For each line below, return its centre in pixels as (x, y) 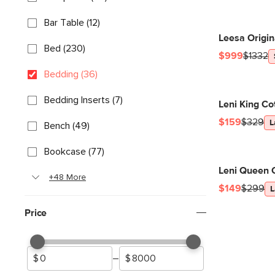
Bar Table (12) (72, 23)
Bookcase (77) (74, 152)
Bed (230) (65, 48)
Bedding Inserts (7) (83, 100)
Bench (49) (67, 126)
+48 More (68, 177)
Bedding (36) (71, 74)
